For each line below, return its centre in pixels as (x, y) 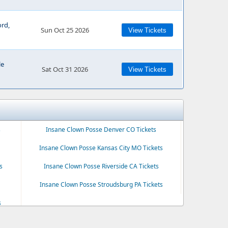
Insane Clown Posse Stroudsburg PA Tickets (101, 184)
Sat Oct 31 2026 (65, 69)
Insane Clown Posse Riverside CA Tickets (101, 166)
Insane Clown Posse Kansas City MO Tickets (101, 148)
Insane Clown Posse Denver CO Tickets (101, 130)
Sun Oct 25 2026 (65, 30)
